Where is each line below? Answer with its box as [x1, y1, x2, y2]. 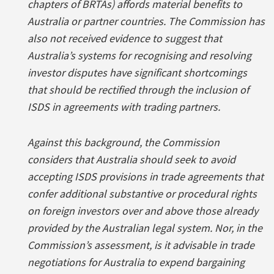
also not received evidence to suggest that [28, 31, 222, 45]
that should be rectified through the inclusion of [28, 82, 249, 97]
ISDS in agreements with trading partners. [28, 99, 220, 114]
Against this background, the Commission [28, 135, 220, 149]
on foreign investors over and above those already [28, 203, 258, 218]
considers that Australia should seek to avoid [28, 152, 235, 166]
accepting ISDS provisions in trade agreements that [28, 169, 264, 183]
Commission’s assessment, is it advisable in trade [28, 237, 254, 252]
